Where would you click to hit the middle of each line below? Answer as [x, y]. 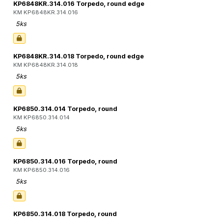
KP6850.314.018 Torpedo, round [65, 214]
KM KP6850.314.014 [41, 118]
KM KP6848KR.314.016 [46, 13]
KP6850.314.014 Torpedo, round [65, 109]
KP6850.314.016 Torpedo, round [65, 162]
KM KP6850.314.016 [41, 170]
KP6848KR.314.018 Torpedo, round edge [79, 56]
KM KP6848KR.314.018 [46, 65]
